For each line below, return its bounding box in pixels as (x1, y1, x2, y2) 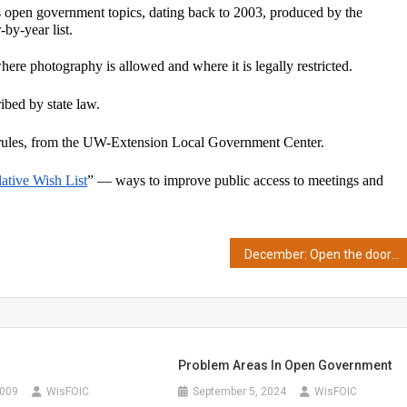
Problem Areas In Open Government (178, 358, 392, 372)
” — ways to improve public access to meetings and (87, 173, 383, 188)
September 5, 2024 (193, 385, 287, 398)
